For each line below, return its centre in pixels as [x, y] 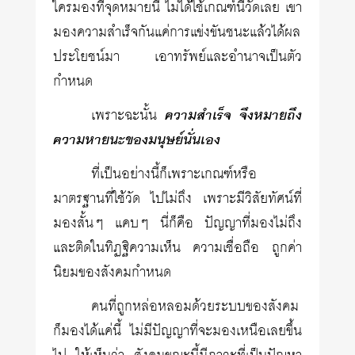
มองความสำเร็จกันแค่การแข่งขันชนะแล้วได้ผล [177, 32]
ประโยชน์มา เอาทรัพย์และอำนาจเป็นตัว [177, 57]
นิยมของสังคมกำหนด [113, 273]
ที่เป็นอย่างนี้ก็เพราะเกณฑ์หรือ [174, 174]
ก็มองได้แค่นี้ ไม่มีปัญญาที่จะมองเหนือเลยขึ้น [177, 331]
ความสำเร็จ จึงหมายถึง [233, 116]
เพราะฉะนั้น [128, 116]
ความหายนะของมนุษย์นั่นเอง [137, 140]
